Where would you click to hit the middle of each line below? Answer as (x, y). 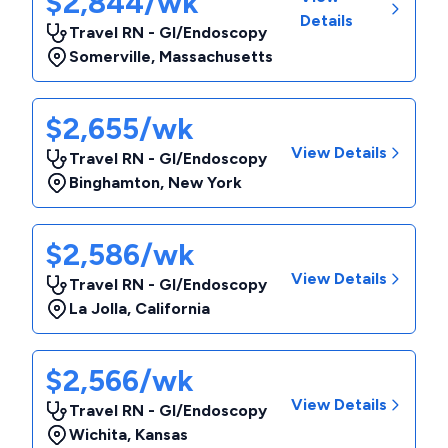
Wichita (98, 434)
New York (205, 182)
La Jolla (98, 308)
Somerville (110, 56)
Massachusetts (216, 56)
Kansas (161, 434)
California (172, 308)
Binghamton (114, 182)
